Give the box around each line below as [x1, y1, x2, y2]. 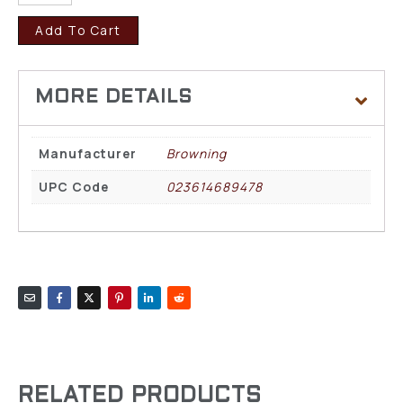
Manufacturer [39, 144, 138, 162]
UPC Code [39, 177, 110, 195]
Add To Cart [35, 22, 121, 40]
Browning [166, 144, 228, 162]
